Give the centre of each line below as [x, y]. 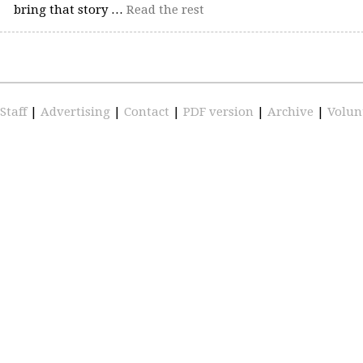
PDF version [220, 111]
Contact [148, 111]
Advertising [77, 111]
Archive [292, 111]
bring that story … [70, 10]
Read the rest [165, 10]
